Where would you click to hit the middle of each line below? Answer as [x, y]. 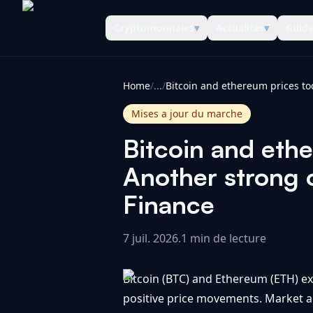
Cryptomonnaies [154, 28]
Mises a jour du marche [187, 114]
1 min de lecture [224, 238]
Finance [169, 204]
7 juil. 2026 [151, 238]
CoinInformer [58, 35]
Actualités [240, 28]
